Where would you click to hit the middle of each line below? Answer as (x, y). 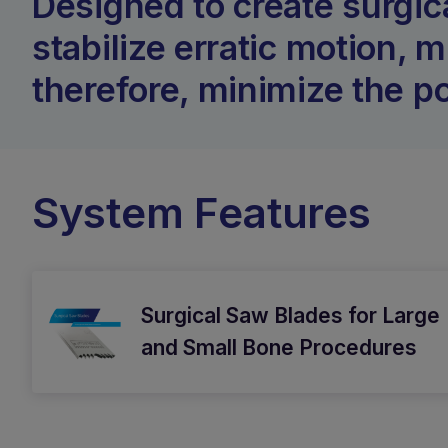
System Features (201, 212)
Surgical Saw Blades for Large (290, 315)
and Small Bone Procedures (279, 347)
